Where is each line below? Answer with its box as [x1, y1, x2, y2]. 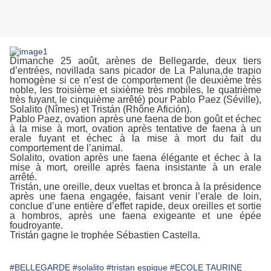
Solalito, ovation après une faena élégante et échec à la [10, 152, 261, 163]
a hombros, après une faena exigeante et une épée [10, 211, 261, 221]
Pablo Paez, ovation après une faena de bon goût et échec [10, 114, 261, 125]
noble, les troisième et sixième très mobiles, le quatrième [10, 85, 261, 96]
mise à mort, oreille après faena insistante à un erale [10, 162, 261, 173]
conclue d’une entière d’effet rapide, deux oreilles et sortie [10, 201, 261, 212]
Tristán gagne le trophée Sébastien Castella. [10, 230, 200, 241]
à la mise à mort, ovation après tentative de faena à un [10, 123, 261, 134]
